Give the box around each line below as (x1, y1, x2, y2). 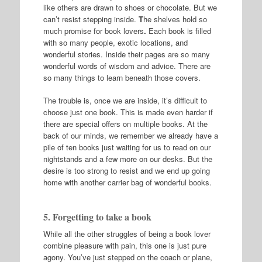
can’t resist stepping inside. (43, 13, 136, 25)
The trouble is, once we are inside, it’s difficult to (43, 95, 207, 106)
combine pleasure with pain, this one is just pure (43, 240, 206, 251)
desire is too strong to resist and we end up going (43, 165, 210, 176)
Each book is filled (146, 25, 211, 36)
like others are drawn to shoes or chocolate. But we (43, 1, 217, 13)
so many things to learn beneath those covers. (43, 71, 201, 83)
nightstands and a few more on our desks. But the (43, 153, 212, 164)
